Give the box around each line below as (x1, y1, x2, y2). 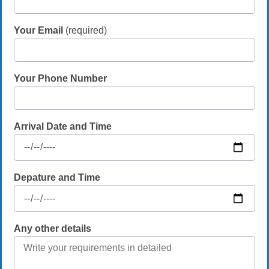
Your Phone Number (14, 73, 107, 83)
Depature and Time (14, 172, 100, 183)
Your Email (14, 25, 63, 35)
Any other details (14, 223, 91, 234)
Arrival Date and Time (14, 121, 112, 131)
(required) (63, 25, 107, 35)
